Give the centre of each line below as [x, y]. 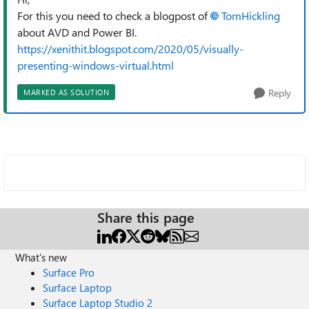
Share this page [146, 217]
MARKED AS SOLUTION [66, 92]
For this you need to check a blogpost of [114, 16]
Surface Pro [69, 272]
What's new [41, 257]
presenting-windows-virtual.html [96, 65]
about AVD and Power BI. [77, 32]
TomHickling [251, 16]
